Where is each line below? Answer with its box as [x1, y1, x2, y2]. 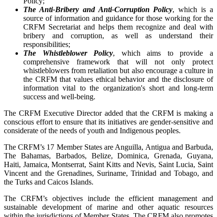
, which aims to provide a [113, 48, 214, 57]
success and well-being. [23, 92, 95, 101]
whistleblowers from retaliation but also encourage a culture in [23, 66, 213, 75]
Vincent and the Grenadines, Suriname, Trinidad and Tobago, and [4, 169, 213, 177]
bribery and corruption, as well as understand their [23, 31, 213, 40]
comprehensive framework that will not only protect [23, 57, 213, 66]
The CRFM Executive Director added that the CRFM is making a [4, 108, 213, 117]
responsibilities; [23, 40, 70, 48]
